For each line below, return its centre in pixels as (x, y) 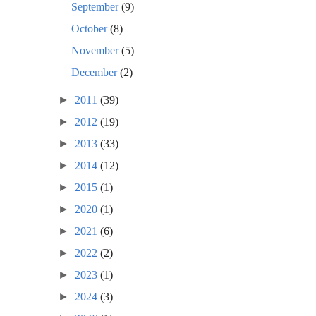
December (96, 72)
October (91, 28)
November (97, 50)
